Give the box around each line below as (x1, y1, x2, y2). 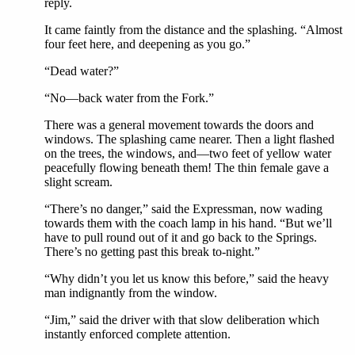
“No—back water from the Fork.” (44, 91, 214, 105)
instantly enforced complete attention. (44, 327, 231, 341)
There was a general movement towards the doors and (44, 118, 314, 132)
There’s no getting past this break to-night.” (44, 245, 260, 258)
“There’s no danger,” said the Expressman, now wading (44, 202, 323, 216)
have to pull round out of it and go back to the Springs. (44, 231, 317, 244)
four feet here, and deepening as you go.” (44, 37, 250, 51)
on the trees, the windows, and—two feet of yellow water (44, 147, 331, 160)
